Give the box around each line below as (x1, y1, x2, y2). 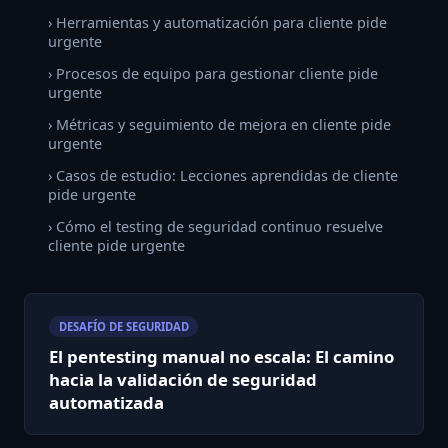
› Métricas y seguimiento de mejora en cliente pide (48, 115, 391, 135)
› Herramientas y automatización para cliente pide (48, 13, 387, 33)
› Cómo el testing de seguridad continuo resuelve (48, 216, 383, 236)
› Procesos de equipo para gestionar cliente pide (48, 64, 378, 84)
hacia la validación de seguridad (49, 368, 317, 392)
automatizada (49, 391, 164, 415)
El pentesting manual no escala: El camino (49, 345, 394, 369)
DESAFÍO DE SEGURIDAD (58, 319, 189, 334)
